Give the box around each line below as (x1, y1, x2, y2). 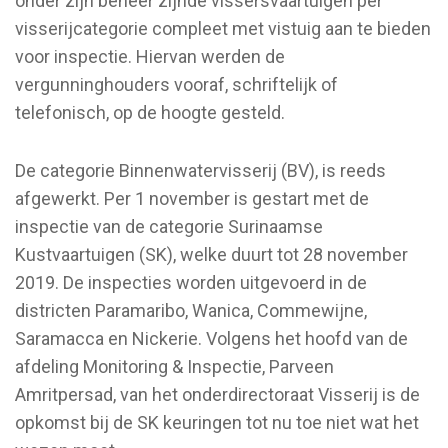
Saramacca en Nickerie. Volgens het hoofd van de (15, 327, 408, 349)
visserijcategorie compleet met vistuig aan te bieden (15, 17, 431, 39)
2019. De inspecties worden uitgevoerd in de (15, 271, 367, 293)
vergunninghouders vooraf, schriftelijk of (15, 73, 338, 95)
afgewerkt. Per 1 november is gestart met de (15, 187, 369, 209)
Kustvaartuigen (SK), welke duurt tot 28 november (15, 243, 408, 265)
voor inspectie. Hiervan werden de (15, 45, 285, 67)
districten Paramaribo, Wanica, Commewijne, (15, 299, 367, 321)
